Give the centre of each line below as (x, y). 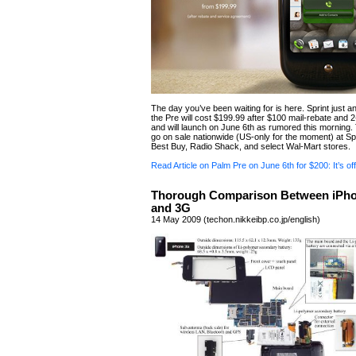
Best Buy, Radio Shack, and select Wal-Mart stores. (251, 146)
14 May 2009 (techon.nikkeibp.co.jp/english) (236, 219)
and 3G (171, 208)
